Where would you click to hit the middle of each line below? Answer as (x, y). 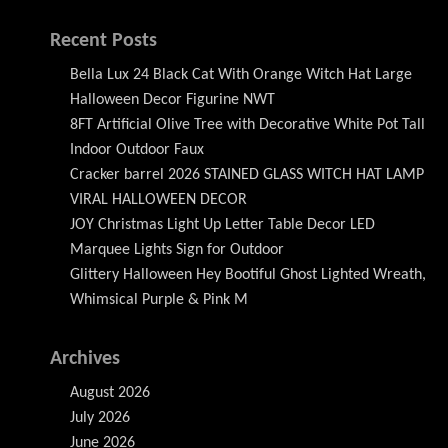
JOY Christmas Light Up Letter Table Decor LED (222, 225)
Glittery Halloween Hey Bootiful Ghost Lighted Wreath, (248, 275)
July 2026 (100, 418)
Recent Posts (103, 41)
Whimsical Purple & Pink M (159, 300)
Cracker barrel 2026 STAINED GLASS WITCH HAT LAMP (247, 175)
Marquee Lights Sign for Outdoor (177, 250)
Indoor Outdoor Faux (137, 150)
